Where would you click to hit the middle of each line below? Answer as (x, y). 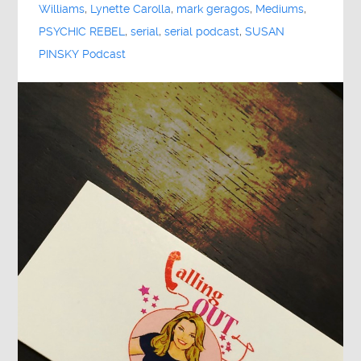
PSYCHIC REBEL (82, 32)
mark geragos (214, 10)
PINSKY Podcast (83, 55)
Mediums (280, 10)
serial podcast (202, 32)
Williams (62, 10)
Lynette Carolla (131, 10)
